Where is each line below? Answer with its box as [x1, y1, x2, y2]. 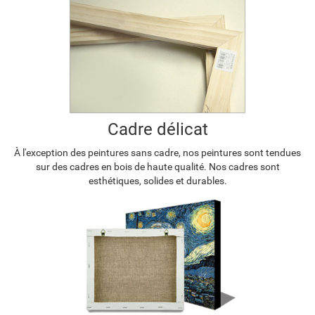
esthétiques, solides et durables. [88, 175, 227, 187]
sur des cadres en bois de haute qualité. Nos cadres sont [35, 161, 280, 173]
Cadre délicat [107, 120, 208, 140]
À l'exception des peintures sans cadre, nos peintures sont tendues [14, 147, 301, 159]
